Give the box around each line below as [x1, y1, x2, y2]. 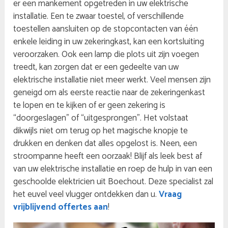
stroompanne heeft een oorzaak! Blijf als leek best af [13, 149, 203, 163]
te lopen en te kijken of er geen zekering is [13, 98, 166, 112]
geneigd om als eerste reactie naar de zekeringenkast [13, 85, 206, 100]
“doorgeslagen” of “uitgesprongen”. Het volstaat [13, 110, 189, 125]
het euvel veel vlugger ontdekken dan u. [13, 187, 159, 202]
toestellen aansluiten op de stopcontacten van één [13, 21, 198, 36]
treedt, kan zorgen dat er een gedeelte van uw [13, 60, 179, 74]
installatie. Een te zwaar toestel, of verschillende [13, 9, 184, 23]
